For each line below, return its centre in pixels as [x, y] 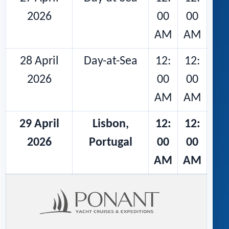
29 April [39, 124]
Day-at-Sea [110, 62]
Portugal [110, 143]
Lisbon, [110, 124]
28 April [39, 62]
